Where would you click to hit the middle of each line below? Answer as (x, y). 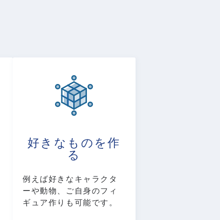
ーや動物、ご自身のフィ (70, 191)
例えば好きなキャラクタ (70, 179)
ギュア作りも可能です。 (70, 203)
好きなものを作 (74, 143)
